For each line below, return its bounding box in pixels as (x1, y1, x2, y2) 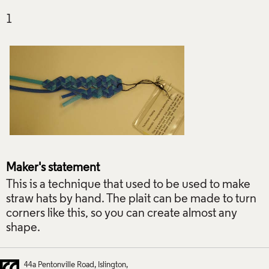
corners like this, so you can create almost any (6, 208, 237, 220)
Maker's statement (6, 162, 100, 175)
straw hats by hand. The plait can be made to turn (6, 193, 256, 206)
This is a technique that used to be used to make (6, 179, 250, 192)
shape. (6, 222, 40, 235)
